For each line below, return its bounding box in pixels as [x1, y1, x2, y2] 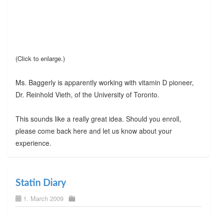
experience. [15, 138, 51, 148]
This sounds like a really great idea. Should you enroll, [15, 113, 181, 124]
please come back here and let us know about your [15, 125, 172, 136]
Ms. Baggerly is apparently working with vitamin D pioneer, [15, 77, 194, 87]
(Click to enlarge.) [15, 53, 65, 63]
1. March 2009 [23, 193, 63, 203]
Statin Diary [15, 178, 66, 188]
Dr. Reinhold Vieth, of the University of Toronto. [15, 89, 159, 99]
